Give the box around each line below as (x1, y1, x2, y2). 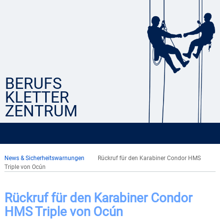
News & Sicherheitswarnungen (4, 155, 84, 162)
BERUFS (5, 74, 62, 93)
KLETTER (5, 88, 69, 107)
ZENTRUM (5, 102, 78, 120)
